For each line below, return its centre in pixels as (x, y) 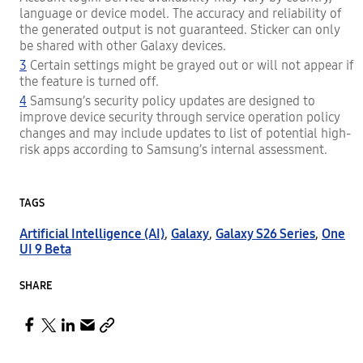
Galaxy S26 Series (265, 234)
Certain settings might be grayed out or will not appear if (190, 66)
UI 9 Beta (45, 250)
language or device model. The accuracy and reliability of (181, 14)
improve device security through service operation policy (180, 117)
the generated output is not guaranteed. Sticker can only (180, 30)
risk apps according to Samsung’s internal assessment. (173, 150)
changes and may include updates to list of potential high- (185, 134)
